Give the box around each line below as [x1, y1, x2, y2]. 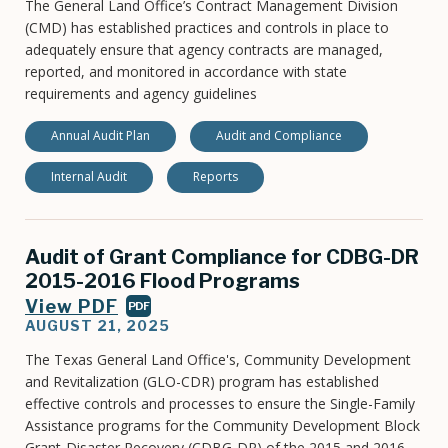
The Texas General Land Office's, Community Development [25, 350, 411, 370]
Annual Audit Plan [51, 127, 150, 145]
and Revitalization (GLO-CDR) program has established [25, 372, 379, 392]
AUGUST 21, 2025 [25, 317, 170, 335]
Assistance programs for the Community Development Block [25, 416, 420, 436]
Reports [193, 168, 238, 186]
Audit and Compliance [216, 127, 342, 145]
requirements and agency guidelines [25, 84, 257, 104]
